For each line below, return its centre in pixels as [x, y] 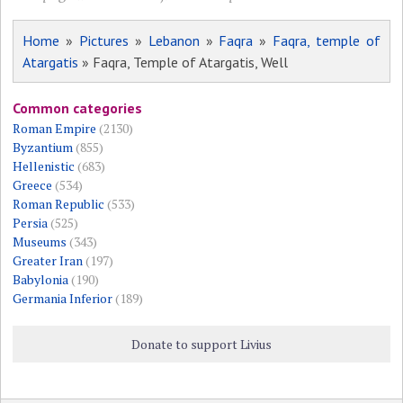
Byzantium [43, 147]
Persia [31, 222]
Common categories [78, 107]
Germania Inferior [63, 298]
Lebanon [174, 40]
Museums [40, 241]
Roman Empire [55, 128]
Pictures [104, 40]
